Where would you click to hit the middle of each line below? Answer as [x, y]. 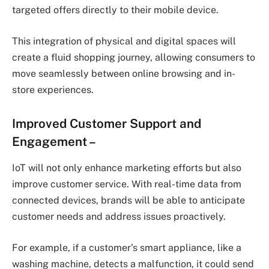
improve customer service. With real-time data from [127, 184]
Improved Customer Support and [107, 123]
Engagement [50, 141]
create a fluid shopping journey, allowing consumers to [134, 57]
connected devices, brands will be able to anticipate [128, 200]
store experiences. [53, 89]
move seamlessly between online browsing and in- [124, 73]
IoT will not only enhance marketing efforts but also [127, 168]
